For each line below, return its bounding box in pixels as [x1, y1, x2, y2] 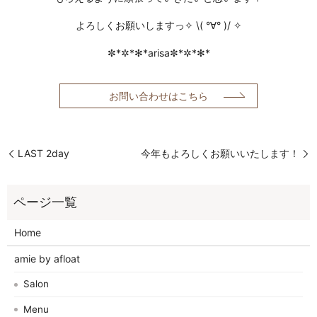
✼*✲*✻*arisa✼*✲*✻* [107, 46, 210, 59]
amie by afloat [13, 252, 80, 265]
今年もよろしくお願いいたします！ [141, 147, 299, 160]
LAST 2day [18, 147, 69, 160]
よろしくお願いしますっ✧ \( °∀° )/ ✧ [75, 18, 242, 31]
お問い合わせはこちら [109, 90, 208, 103]
